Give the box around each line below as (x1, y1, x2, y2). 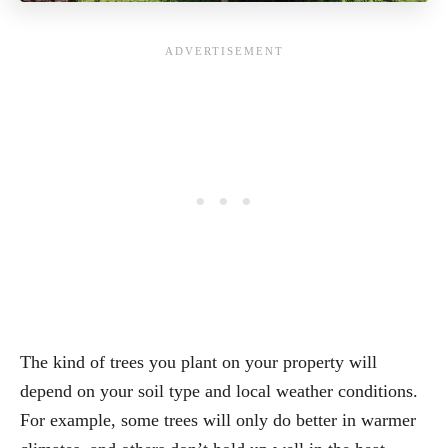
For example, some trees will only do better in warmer (20, 409, 416, 430)
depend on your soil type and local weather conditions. (20, 380, 418, 401)
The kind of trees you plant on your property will (20, 351, 377, 372)
